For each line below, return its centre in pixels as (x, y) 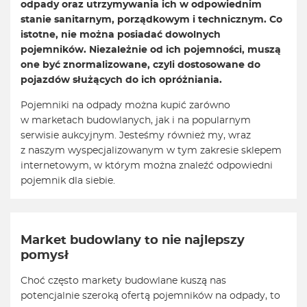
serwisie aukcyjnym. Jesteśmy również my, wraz (136, 136)
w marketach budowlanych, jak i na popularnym (136, 121)
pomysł (45, 256)
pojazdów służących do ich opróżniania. (121, 81)
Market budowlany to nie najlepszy (133, 241)
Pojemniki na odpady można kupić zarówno (125, 106)
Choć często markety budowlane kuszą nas (123, 281)
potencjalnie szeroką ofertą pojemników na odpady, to (150, 296)
